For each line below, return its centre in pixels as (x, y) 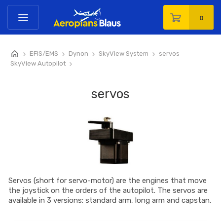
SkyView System (124, 54)
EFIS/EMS (44, 54)
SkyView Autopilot (38, 63)
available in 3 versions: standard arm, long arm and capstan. (110, 201)
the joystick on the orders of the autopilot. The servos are (108, 191)
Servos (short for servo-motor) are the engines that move (108, 181)
